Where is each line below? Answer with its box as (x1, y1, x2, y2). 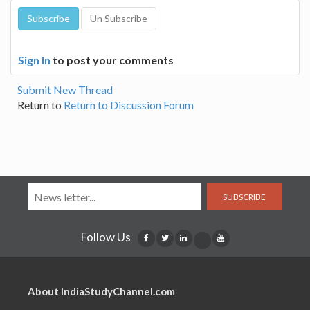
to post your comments (51, 53, 174, 67)
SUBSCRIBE (223, 191, 266, 202)
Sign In (18, 53, 51, 67)
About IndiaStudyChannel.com (28, 285, 175, 298)
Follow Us (80, 230, 131, 245)
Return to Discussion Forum (64, 98, 194, 112)
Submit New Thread (17, 83, 113, 97)
